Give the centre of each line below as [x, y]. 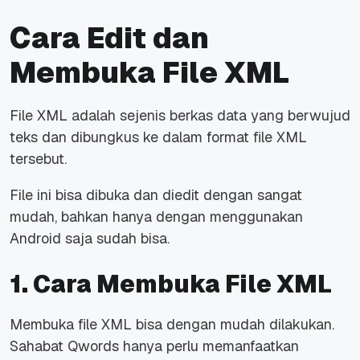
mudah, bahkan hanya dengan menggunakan [156, 216]
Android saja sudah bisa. [90, 238]
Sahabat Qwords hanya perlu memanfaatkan [154, 346]
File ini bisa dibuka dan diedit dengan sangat [156, 194]
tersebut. [38, 158]
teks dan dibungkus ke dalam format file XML [158, 137]
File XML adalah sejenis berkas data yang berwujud [180, 115]
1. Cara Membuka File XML [171, 284]
